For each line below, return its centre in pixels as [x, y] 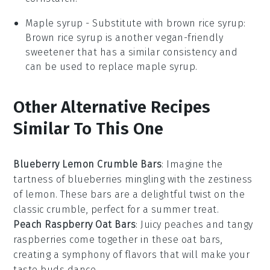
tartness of [41, 179]
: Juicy [150, 224]
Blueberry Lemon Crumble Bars [88, 164]
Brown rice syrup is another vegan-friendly [124, 37]
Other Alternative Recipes [112, 107]
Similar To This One [89, 128]
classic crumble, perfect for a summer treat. [116, 209]
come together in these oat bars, [145, 239]
